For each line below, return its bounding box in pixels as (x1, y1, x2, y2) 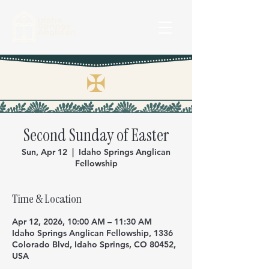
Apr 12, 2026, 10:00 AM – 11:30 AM (12, 216, 152, 227)
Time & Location (12, 191, 82, 207)
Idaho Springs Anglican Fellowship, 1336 (12, 228, 173, 238)
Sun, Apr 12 (22, 147, 67, 157)
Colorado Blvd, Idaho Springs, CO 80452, (12, 239, 176, 250)
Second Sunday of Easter (23, 124, 169, 147)
